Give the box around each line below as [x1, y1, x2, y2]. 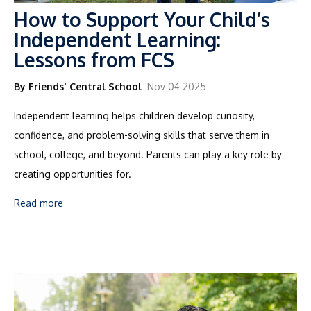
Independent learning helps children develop [14, 109, 216, 121]
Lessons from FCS [14, 47, 174, 72]
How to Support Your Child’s [14, 6, 270, 32]
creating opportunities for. [14, 167, 131, 180]
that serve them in [185, 128, 269, 141]
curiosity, [216, 109, 255, 121]
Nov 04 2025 [147, 80, 206, 92]
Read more [14, 196, 63, 209]
